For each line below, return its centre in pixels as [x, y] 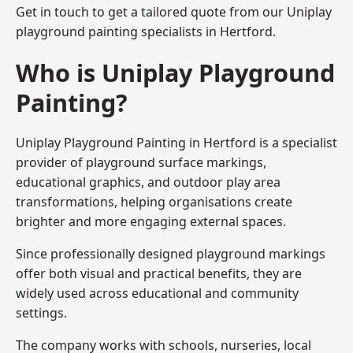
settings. [41, 312]
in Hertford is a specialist [262, 142]
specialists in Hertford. [207, 31]
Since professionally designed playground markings [171, 253]
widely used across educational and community [157, 293]
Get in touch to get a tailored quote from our [151, 11]
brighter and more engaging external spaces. [151, 221]
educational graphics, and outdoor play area [148, 182]
